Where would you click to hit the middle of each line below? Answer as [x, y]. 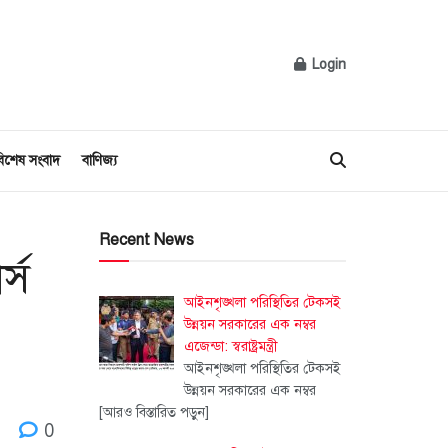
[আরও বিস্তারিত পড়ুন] [153, 412]
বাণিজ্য [99, 160]
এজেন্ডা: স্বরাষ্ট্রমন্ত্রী [231, 346]
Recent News [146, 240]
